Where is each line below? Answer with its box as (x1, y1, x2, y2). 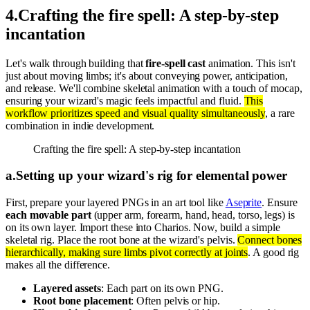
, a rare (265, 107, 295, 119)
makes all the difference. (6, 259, 110, 271)
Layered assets (33, 282, 101, 295)
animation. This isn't (206, 57, 295, 69)
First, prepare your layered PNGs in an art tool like (6, 197, 226, 209)
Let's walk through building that (6, 57, 146, 69)
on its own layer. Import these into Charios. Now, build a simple (6, 221, 280, 234)
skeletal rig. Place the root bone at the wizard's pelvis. (6, 234, 238, 246)
